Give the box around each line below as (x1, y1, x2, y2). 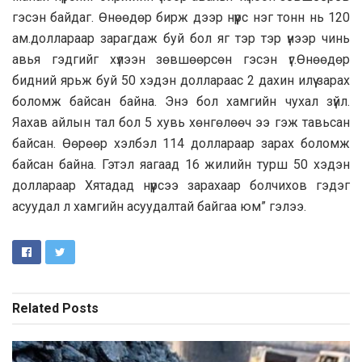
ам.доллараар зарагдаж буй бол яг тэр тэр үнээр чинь (12, 30, 350, 46)
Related (12, 300, 59, 316)
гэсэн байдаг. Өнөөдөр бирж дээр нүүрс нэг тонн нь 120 (12, 9, 350, 25)
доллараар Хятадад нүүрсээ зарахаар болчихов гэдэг (12, 177, 350, 193)
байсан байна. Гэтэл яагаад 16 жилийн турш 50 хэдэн (12, 156, 350, 172)
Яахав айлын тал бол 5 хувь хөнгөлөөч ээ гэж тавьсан (12, 114, 350, 130)
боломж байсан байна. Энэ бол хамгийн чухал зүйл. (12, 93, 350, 109)
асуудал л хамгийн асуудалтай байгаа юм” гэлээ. (12, 198, 306, 214)
